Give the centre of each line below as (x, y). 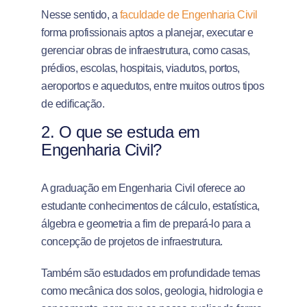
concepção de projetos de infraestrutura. (132, 242)
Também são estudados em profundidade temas (151, 273)
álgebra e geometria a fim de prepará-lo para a (146, 224)
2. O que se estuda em (121, 132)
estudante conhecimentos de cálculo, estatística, (150, 206)
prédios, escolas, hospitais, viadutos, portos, (140, 68)
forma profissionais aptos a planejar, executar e (147, 33)
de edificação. (73, 104)
